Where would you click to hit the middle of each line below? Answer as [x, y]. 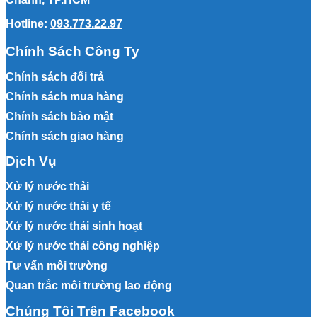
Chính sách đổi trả [55, 76]
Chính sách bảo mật [59, 116]
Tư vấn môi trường [57, 266]
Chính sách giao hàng [65, 136]
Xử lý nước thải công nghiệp [83, 246]
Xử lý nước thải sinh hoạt [74, 226]
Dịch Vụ [31, 161]
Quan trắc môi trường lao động [89, 286]
